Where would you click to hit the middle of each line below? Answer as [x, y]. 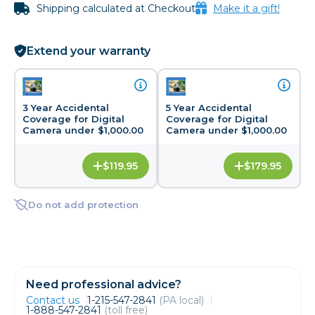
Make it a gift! [246, 8]
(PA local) [181, 300]
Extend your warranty [89, 51]
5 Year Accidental [209, 107]
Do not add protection [83, 204]
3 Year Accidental [66, 107]
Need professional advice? [104, 284]
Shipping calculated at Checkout [115, 8]
